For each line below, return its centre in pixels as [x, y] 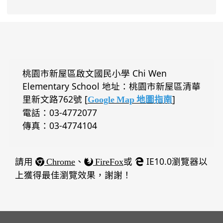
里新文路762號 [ [55, 99]
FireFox [108, 162]
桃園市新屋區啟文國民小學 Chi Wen [95, 73]
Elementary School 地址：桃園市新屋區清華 [111, 86]
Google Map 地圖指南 [130, 100]
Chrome [60, 162]
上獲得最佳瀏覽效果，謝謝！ [73, 175]
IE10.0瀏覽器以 [176, 161]
